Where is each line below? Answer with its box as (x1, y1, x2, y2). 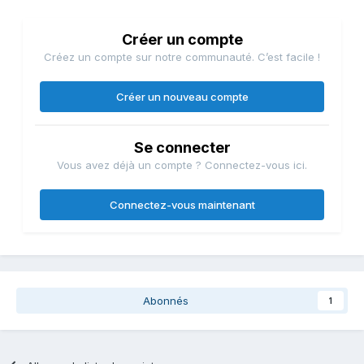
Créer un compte (121, 31, 243, 49)
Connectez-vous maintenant (109, 198, 255, 212)
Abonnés (143, 294, 188, 308)
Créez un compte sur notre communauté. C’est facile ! (44, 50, 320, 64)
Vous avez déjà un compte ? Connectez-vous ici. (57, 158, 307, 172)
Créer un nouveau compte (115, 90, 249, 104)
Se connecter (133, 139, 231, 157)
